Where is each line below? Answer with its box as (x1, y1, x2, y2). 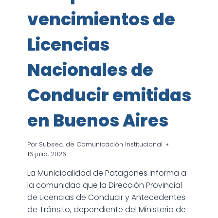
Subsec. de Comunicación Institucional (39, 140, 163, 149)
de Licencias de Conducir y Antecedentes (27, 192, 185, 203)
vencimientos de (27, 7, 175, 32)
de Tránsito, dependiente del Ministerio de (27, 204, 186, 216)
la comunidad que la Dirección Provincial (27, 180, 182, 191)
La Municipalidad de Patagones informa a (27, 167, 186, 179)
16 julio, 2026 (27, 150, 66, 159)
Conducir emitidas (27, 83, 191, 108)
